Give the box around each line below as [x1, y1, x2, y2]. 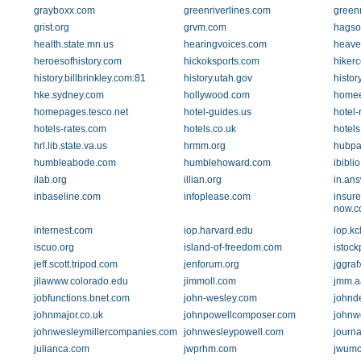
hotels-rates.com [34, 123, 106, 135]
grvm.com [183, 22, 226, 33]
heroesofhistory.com [34, 56, 122, 67]
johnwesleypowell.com [183, 326, 284, 338]
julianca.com [34, 343, 89, 355]
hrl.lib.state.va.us [34, 140, 107, 151]
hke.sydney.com [34, 89, 104, 101]
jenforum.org [183, 259, 239, 270]
